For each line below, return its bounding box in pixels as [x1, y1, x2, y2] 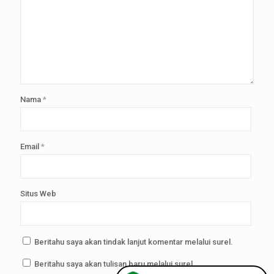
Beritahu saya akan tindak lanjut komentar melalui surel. [34, 237, 233, 246]
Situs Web [20, 189, 56, 198]
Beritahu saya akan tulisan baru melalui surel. [34, 259, 195, 268]
